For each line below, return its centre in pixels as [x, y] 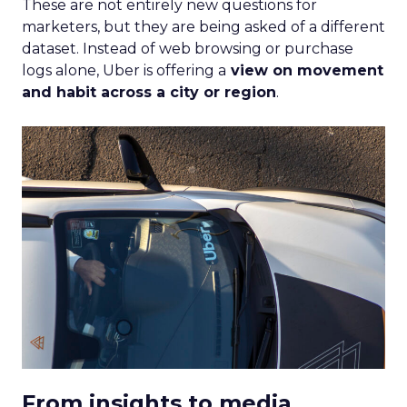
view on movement [305, 70]
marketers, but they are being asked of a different [203, 27]
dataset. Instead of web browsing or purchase [188, 49]
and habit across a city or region [149, 92]
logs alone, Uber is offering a [124, 70]
